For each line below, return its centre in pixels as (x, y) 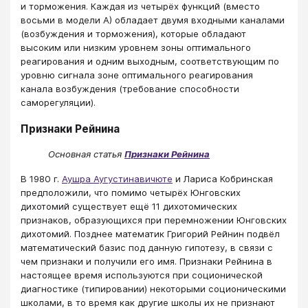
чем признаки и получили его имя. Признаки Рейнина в (146, 262)
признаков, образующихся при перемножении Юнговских (154, 220)
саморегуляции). (58, 103)
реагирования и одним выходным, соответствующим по (150, 62)
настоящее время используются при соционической (142, 275)
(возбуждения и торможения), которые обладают (133, 34)
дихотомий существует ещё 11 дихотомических (129, 207)
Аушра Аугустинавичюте (117, 179)
